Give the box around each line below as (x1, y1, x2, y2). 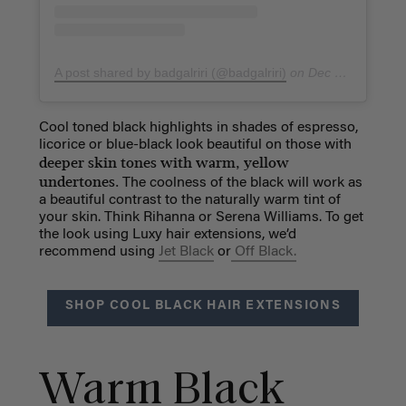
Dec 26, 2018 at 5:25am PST (307, 65, 334, 81)
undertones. (38, 173, 122, 191)
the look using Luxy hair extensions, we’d (38, 227, 296, 243)
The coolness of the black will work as (121, 176, 362, 191)
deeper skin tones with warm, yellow (38, 154, 289, 172)
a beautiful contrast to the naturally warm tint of (38, 193, 341, 208)
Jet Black (158, 245, 214, 260)
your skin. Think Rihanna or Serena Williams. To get (38, 210, 363, 226)
